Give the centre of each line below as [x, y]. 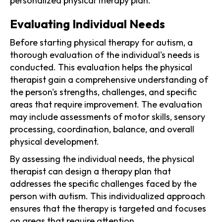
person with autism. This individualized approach [108, 196]
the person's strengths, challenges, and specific [103, 92]
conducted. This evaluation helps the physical [101, 67]
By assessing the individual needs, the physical [102, 159]
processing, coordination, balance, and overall [102, 129]
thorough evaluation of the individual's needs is [105, 55]
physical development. [55, 141]
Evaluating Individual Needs [87, 24]
